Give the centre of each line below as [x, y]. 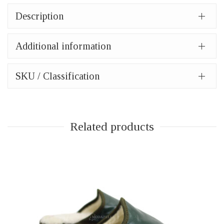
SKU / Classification [57, 76]
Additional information [63, 46]
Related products [112, 126]
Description [39, 16]
